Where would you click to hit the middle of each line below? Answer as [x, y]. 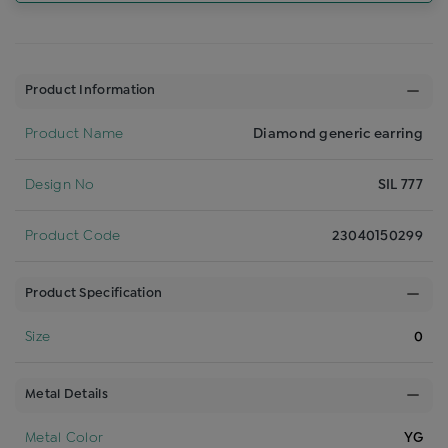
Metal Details [66, 394]
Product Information [90, 90]
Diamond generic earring [338, 133]
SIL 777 [400, 184]
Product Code [73, 235]
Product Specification [94, 293]
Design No [60, 184]
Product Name [74, 133]
